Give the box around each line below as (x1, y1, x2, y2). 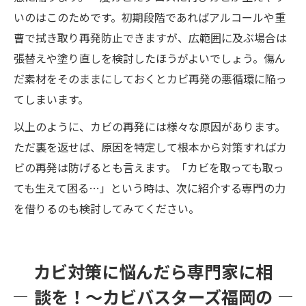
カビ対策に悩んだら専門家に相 (33, 258, 273, 283)
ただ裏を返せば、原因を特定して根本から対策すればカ (14, 138, 287, 155)
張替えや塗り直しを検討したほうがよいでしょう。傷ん (14, 49, 286, 66)
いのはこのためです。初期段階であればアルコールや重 (14, 8, 286, 25)
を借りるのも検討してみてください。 (14, 199, 199, 217)
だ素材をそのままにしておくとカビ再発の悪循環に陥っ (14, 70, 287, 87)
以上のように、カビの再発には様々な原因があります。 (14, 117, 286, 135)
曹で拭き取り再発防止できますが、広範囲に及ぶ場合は (14, 29, 287, 46)
